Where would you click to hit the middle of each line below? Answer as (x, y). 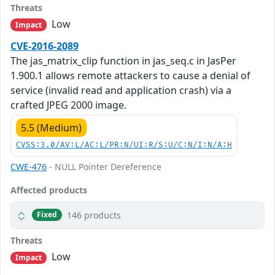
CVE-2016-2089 (45, 46)
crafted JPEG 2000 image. (68, 105)
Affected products (49, 190)
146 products (94, 215)
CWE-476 (29, 166)
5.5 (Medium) (51, 127)
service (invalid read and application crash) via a (121, 90)
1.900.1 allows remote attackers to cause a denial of (130, 75)
